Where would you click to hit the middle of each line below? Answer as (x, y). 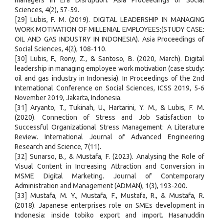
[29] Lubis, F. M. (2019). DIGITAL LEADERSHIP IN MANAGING (109, 20)
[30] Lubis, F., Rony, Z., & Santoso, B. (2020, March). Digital (109, 59)
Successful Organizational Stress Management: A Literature (109, 127)
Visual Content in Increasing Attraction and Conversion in (109, 166)
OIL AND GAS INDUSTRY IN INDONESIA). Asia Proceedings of (109, 39)
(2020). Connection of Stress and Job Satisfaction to (109, 118)
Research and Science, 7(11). (58, 147)
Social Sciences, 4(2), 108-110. (61, 49)
